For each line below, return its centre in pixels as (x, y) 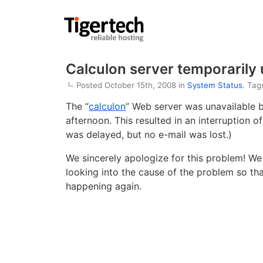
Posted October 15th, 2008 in (132, 85)
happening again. (104, 186)
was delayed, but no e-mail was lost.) (149, 135)
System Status (215, 85)
